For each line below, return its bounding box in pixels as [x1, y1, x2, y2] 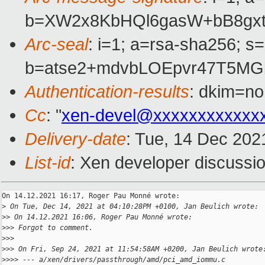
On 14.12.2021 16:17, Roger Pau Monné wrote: [2, 192, 180, 201]
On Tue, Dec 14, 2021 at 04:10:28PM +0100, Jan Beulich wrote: [6, 202, 258, 211]
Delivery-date [25, 129, 126, 149]
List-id [25, 153, 70, 173]
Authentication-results [25, 82, 189, 102]
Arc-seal [25, 34, 88, 54]
